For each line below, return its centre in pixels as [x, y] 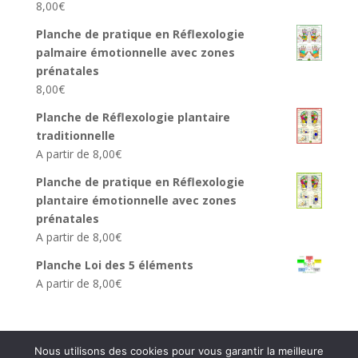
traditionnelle [75, 135]
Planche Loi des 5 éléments [114, 265]
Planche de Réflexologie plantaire [133, 117]
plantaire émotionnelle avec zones [136, 200]
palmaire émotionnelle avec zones [135, 52]
